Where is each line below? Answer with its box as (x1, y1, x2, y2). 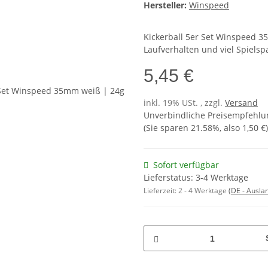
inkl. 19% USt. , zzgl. (144, 97, 225, 109)
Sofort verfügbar (153, 159, 219, 171)
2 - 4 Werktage (178, 185, 229, 196)
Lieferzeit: (144, 185, 178, 196)
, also (220, 122, 242, 134)
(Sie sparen (144, 122, 191, 134)
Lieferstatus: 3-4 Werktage (144, 172, 248, 184)
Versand (225, 97, 258, 109)
